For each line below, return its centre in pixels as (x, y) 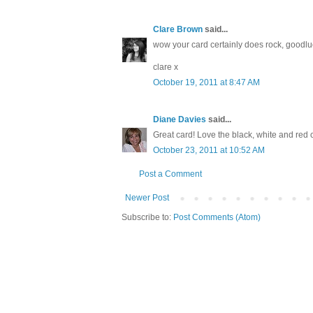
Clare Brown (178, 30)
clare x (166, 67)
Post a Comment (170, 174)
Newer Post (147, 198)
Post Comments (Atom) (217, 218)
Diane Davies (180, 120)
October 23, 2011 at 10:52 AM (209, 151)
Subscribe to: (147, 218)
